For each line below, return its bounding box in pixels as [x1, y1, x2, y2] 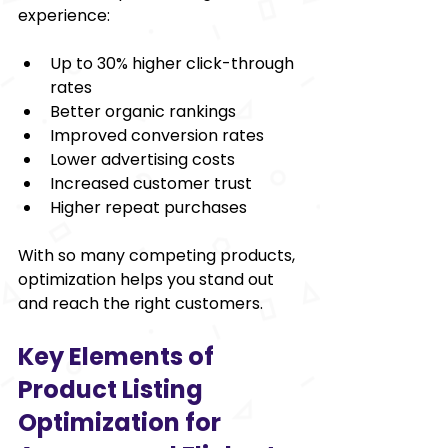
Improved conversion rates [50, 123, 264, 147]
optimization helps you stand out [18, 267, 278, 291]
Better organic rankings [50, 99, 236, 123]
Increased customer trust [50, 171, 252, 195]
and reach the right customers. [18, 291, 263, 315]
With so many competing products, [18, 243, 299, 267]
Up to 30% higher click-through [50, 51, 298, 75]
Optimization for [18, 405, 226, 439]
